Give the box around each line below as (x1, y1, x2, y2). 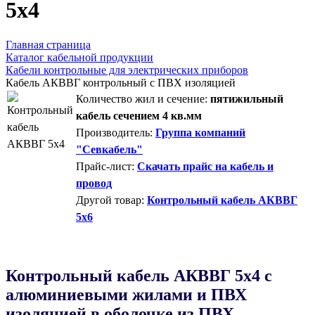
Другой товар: (76, 193, 144, 206)
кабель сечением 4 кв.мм (76, 109, 202, 122)
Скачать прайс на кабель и (137, 160, 274, 172)
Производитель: (76, 126, 153, 139)
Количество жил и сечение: (76, 92, 207, 105)
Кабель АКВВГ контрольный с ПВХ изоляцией (6, 76, 236, 89)
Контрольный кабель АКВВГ (147, 193, 297, 206)
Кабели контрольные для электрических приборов (6, 63, 248, 76)
